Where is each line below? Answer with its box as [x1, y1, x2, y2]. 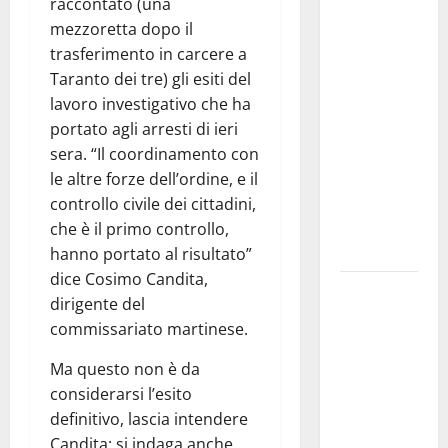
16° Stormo [339, 329, 416, 354]
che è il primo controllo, [50, 218, 229, 241]
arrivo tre [339, 114, 402, 139]
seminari [339, 139, 396, 164]
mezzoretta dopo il [50, 18, 193, 41]
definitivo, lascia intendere [50, 408, 248, 431]
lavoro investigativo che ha [50, 93, 251, 116]
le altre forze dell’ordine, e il [50, 168, 258, 191]
